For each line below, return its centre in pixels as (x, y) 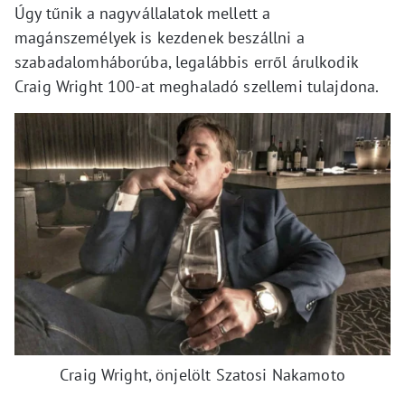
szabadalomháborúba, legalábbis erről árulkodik (186, 62)
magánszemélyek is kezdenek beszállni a (160, 38)
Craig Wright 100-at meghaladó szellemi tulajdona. (197, 87)
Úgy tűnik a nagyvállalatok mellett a (143, 14)
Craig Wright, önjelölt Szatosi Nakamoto (202, 375)
